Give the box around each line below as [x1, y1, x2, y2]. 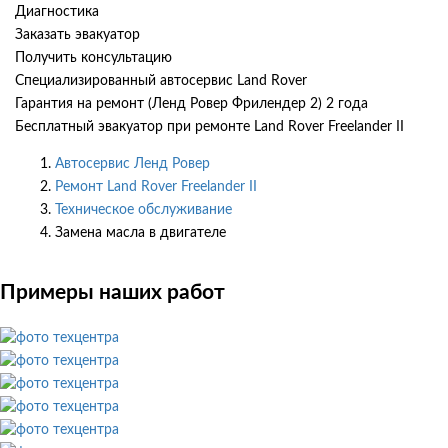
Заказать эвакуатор [15, 27, 140, 42]
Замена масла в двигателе [55, 225, 226, 240]
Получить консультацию [15, 50, 172, 65]
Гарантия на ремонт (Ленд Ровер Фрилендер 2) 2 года [15, 96, 368, 111]
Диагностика [15, 4, 99, 19]
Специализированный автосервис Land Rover [15, 73, 307, 88]
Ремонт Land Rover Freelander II [55, 179, 257, 194]
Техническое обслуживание [55, 202, 232, 217]
